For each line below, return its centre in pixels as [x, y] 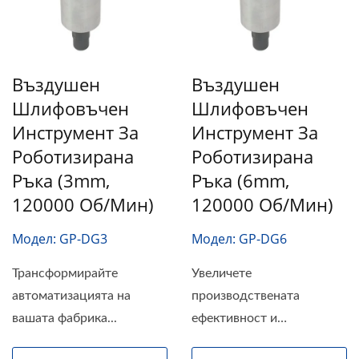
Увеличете [222, 273]
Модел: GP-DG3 [60, 238]
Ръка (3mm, [61, 180]
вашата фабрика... [65, 318]
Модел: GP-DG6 [239, 238]
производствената [246, 295]
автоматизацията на [71, 295]
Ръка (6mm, [240, 180]
